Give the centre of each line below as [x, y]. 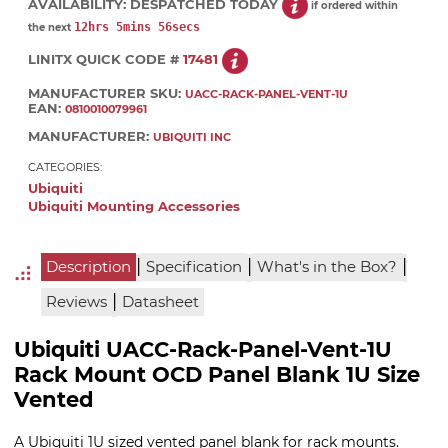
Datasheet [160, 302]
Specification [193, 267]
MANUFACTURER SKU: [106, 94]
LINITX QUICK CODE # [105, 59]
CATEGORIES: [65, 166]
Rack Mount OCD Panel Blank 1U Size [217, 375]
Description [88, 267]
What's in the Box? [326, 267]
